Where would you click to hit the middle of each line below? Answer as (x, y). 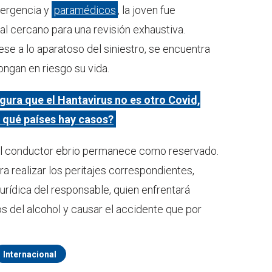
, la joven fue (147, 10)
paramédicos (85, 10)
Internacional (30, 254)
